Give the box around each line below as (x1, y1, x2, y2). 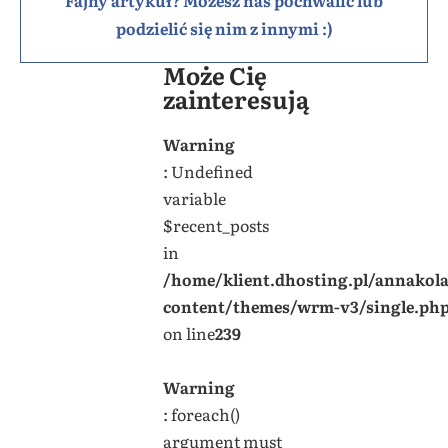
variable (162, 185, 226, 210)
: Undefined (162, 158, 253, 183)
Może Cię (162, 56, 267, 92)
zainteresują (162, 80, 309, 116)
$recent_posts (162, 212, 269, 237)
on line (162, 320, 215, 345)
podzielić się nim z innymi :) (115, 15, 333, 40)
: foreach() (162, 401, 240, 426)
